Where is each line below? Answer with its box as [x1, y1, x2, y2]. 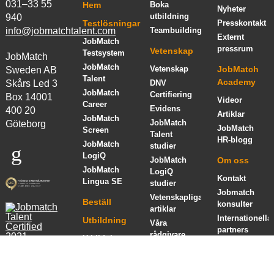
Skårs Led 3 [5, 78, 57, 89]
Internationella [217, 213, 272, 223]
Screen [83, 125, 109, 135]
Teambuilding [150, 25, 202, 35]
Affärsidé [217, 239, 251, 248]
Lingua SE [83, 176, 123, 186]
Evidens [150, 103, 181, 113]
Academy [217, 76, 256, 87]
